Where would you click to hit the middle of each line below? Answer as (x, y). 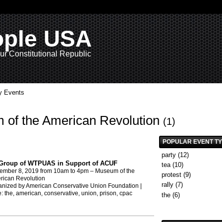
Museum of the (115, 171)
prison (108, 194)
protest (171, 175)
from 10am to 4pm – (67, 171)
